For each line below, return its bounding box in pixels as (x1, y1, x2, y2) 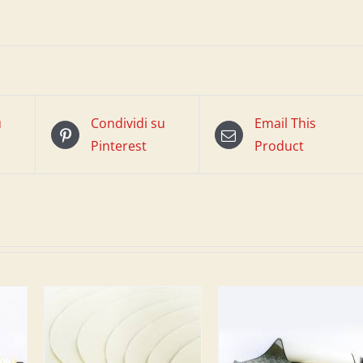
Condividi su (91, 114, 165, 132)
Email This (254, 114, 316, 132)
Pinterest (91, 137, 147, 155)
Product (254, 137, 304, 155)
